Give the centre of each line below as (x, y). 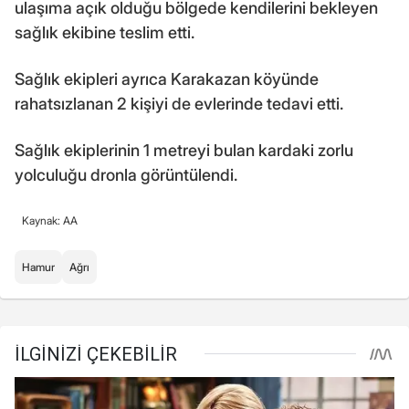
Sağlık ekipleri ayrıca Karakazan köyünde (167, 79)
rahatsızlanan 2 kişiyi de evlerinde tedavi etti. (179, 104)
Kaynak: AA (50, 221)
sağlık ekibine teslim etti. (105, 33)
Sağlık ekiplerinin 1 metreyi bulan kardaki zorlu (184, 151)
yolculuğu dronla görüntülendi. (126, 175)
